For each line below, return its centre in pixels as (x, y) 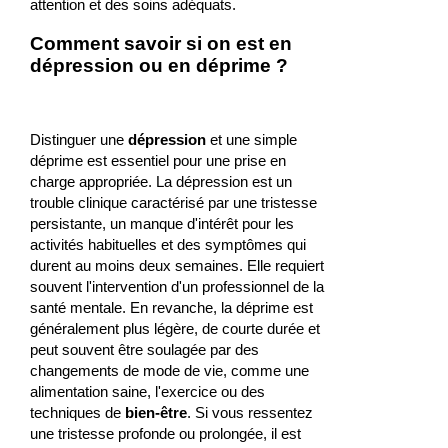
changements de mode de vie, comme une (169, 371)
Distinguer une (78, 140)
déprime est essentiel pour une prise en (157, 161)
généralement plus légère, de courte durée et (174, 329)
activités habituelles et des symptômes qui (167, 245)
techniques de (77, 413)
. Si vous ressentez (249, 413)
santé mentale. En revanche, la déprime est (171, 308)
